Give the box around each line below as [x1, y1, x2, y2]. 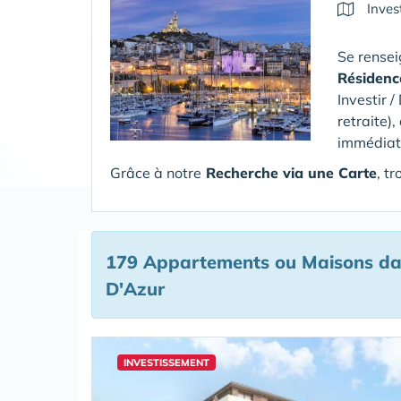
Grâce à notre [110, 164, 201, 182]
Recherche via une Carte [201, 164, 377, 182]
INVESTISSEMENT [124, 356, 209, 369]
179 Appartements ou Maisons [106, 251, 373, 273]
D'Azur [106, 277, 165, 300]
